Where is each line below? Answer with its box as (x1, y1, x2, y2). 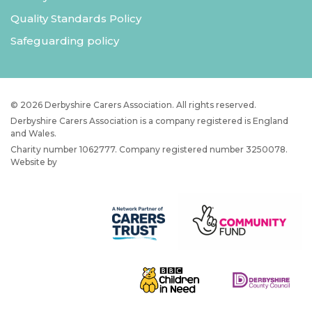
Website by (10, 157, 59, 168)
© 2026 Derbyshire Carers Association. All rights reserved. (10, 100, 256, 111)
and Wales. (10, 128, 56, 139)
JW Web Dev (59, 157, 114, 168)
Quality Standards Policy (10, 12, 141, 26)
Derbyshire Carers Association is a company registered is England (10, 116, 288, 127)
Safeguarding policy (10, 34, 119, 48)
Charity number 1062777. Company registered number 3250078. (10, 144, 288, 155)
